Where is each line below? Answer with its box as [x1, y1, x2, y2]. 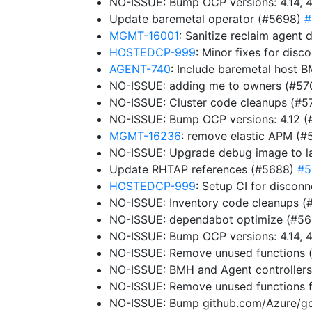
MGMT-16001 [109, 29, 179, 42]
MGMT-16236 [109, 129, 181, 143]
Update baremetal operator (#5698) [109, 12, 304, 26]
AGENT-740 [109, 62, 171, 76]
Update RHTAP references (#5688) [109, 162, 297, 176]
